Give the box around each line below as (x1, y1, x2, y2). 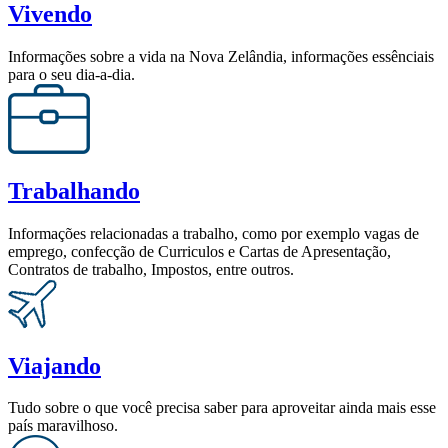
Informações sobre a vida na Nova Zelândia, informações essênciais (8, 47, 434, 65)
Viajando (8, 352, 101, 379)
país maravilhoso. (8, 417, 118, 435)
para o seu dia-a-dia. (8, 65, 135, 83)
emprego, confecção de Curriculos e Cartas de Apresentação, (8, 242, 391, 260)
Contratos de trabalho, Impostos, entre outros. (8, 260, 294, 278)
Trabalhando (8, 177, 140, 204)
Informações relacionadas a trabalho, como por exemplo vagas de (8, 224, 419, 242)
